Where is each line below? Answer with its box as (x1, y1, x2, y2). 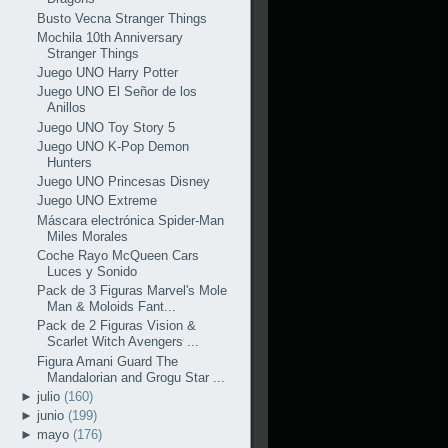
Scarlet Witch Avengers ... (46, 334, 199, 350)
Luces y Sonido (46, 263, 137, 279)
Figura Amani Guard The (36, 353, 178, 369)
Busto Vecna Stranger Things (36, 10, 207, 26)
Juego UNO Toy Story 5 (36, 119, 175, 135)
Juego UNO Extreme (36, 193, 157, 209)
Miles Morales (46, 228, 128, 244)
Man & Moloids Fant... (46, 299, 176, 314)
